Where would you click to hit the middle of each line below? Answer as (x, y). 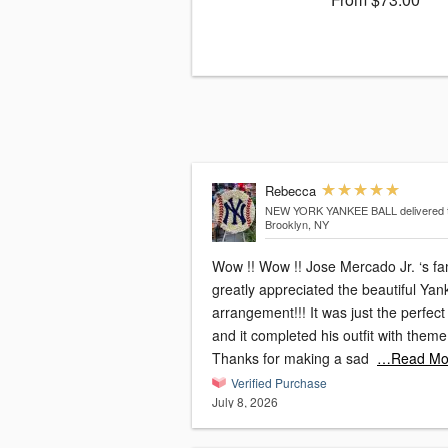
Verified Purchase (279, 383)
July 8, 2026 (245, 402)
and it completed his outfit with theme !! (266, 335)
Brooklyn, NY (296, 224)
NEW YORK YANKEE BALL (330, 210)
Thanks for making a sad (290, 358)
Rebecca (290, 191)
